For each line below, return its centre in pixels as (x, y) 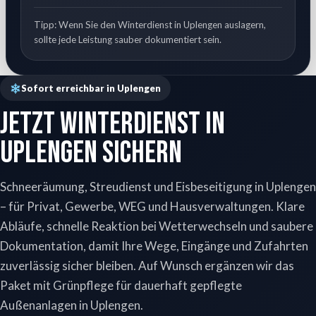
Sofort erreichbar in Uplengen (91, 88)
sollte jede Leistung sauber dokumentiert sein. (128, 39)
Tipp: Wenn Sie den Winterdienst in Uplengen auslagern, (150, 25)
